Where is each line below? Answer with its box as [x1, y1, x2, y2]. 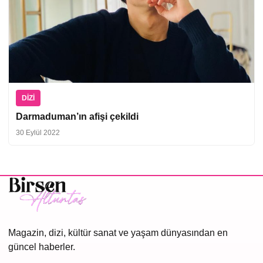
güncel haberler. [8, 242, 75, 252]
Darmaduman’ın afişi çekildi [16, 111, 139, 122]
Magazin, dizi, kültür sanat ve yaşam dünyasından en [8, 228, 228, 238]
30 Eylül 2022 [16, 128, 60, 137]
